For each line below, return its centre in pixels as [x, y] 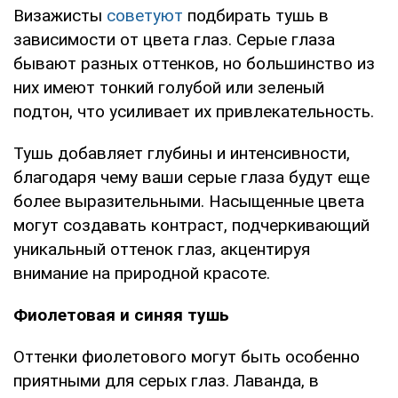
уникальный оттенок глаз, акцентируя [162, 249]
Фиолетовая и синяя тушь [121, 314]
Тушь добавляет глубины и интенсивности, [182, 153]
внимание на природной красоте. [142, 273]
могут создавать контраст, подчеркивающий [191, 225]
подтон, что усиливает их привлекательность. [194, 111]
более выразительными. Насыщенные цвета [189, 201]
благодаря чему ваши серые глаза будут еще [191, 177]
